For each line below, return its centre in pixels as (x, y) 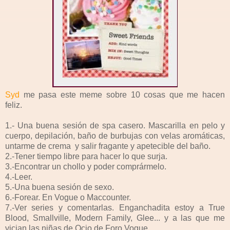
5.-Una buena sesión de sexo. (60, 187)
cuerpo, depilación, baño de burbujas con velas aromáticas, (115, 136)
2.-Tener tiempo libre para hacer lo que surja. (86, 156)
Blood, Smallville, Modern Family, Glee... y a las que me (115, 218)
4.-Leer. (19, 177)
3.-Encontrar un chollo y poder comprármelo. (86, 166)
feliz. (14, 105)
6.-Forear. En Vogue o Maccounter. (68, 197)
